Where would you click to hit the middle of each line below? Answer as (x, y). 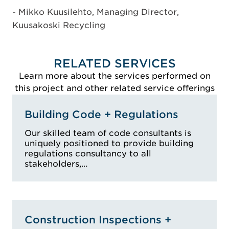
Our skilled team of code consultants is (108, 133)
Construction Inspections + (98, 220)
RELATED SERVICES (114, 63)
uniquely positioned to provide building (109, 143)
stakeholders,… (56, 164)
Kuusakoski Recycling (59, 25)
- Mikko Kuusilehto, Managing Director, (96, 12)
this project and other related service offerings (114, 88)
